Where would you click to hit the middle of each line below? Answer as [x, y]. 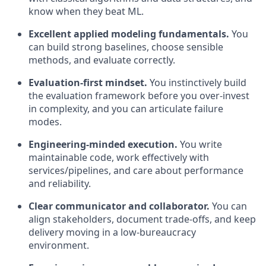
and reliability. [60, 183]
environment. [59, 245]
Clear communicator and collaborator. [119, 206]
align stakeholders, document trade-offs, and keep [142, 219]
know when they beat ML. [86, 11]
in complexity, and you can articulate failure [126, 109]
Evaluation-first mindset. [88, 83]
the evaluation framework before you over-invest [139, 96]
